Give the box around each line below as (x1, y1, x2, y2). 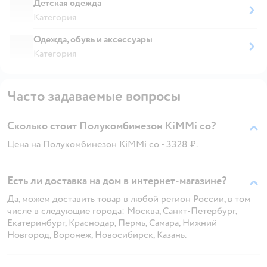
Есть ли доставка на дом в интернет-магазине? (7, 173, 226, 188)
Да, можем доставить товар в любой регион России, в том (7, 193, 250, 205)
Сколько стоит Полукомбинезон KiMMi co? (7, 119, 216, 133)
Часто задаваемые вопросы (7, 86, 181, 105)
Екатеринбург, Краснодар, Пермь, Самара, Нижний (7, 216, 217, 229)
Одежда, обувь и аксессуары (33, 33, 153, 45)
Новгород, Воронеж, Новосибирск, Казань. (7, 228, 187, 241)
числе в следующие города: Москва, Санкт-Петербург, (7, 204, 237, 217)
